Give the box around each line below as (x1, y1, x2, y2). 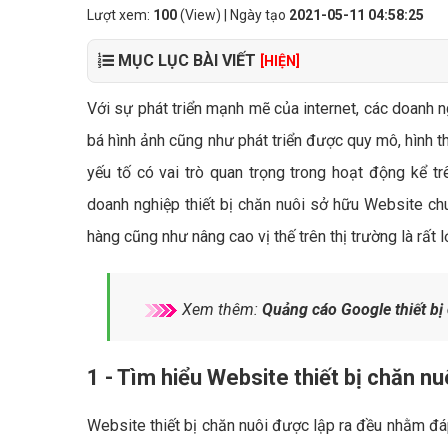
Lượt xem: (87, 7, 153, 23)
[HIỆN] (260, 53, 300, 69)
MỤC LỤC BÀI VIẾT (114, 51, 260, 70)
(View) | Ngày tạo (177, 7, 289, 23)
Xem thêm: (178, 300, 262, 319)
